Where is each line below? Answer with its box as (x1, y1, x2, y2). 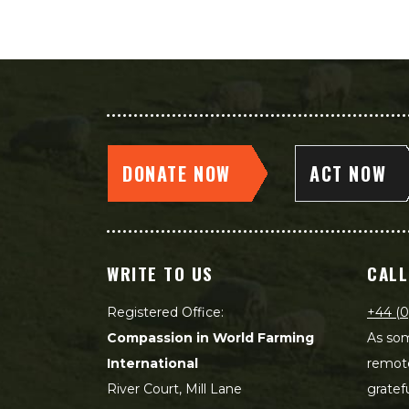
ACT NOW (309, 160, 387, 187)
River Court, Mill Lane (107, 381, 242, 397)
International (107, 355, 198, 372)
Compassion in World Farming (107, 330, 314, 346)
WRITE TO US (107, 260, 214, 286)
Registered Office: (107, 304, 224, 320)
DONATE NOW (122, 160, 231, 187)
